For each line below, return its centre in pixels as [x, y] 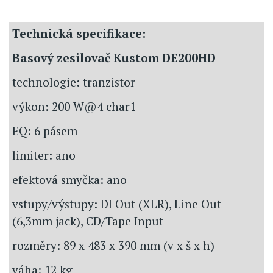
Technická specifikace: [79, 33]
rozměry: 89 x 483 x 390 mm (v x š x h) [113, 245]
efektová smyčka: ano [69, 179]
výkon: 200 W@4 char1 [74, 106]
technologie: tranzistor [74, 82]
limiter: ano [44, 155]
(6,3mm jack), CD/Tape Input [88, 221]
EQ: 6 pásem [45, 130]
